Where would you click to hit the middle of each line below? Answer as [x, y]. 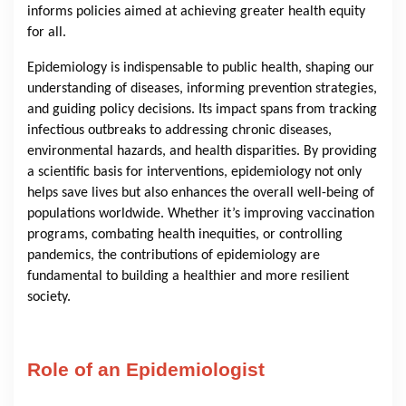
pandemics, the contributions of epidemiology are [174, 256]
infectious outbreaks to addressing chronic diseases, [179, 131]
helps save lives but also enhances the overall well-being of [201, 193]
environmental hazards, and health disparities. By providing [202, 152]
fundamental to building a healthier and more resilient [188, 277]
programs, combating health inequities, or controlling [185, 235]
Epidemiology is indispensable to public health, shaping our [201, 68]
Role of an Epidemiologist [146, 370]
